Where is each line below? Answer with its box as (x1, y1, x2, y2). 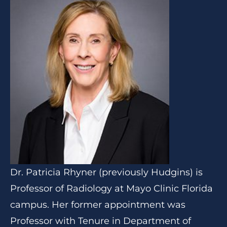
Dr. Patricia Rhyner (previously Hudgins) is (10, 167, 203, 178)
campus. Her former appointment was (10, 199, 185, 210)
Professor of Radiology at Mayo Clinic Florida (10, 183, 213, 194)
